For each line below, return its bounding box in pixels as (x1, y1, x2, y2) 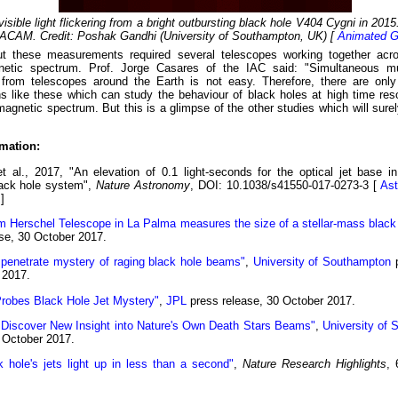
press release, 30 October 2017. (186, 293, 355, 307)
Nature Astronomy (96, 178, 191, 192)
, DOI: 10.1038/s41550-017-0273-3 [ (190, 178, 380, 192)
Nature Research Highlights (242, 357, 386, 371)
